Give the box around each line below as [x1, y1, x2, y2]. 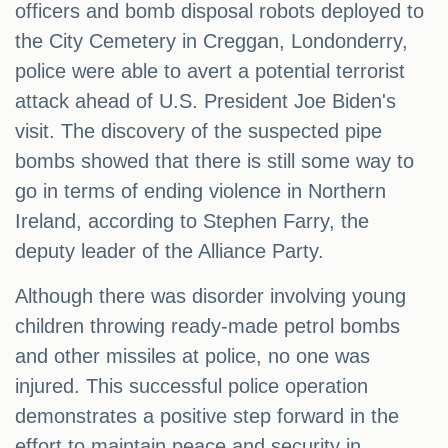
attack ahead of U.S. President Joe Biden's [15, 90, 396, 113]
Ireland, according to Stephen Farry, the [15, 210, 369, 233]
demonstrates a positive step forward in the [15, 405, 399, 428]
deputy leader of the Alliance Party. [15, 240, 324, 263]
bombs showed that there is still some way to [15, 150, 414, 173]
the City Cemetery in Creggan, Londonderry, [15, 30, 408, 53]
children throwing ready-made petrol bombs [15, 315, 400, 338]
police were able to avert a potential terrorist [15, 60, 405, 83]
